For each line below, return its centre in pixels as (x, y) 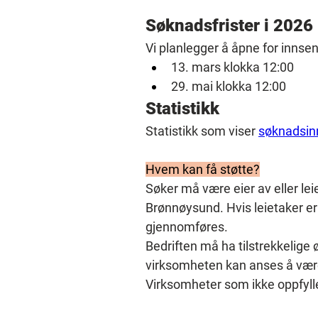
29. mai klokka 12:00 (229, 86)
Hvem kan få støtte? (203, 169)
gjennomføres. (187, 227)
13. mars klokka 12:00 (232, 67)
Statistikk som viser (202, 131)
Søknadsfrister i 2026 (229, 26)
